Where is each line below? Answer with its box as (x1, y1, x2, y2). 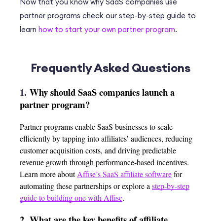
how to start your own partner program (38, 24, 175, 34)
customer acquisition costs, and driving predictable (20, 145, 176, 155)
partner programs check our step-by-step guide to (20, 10, 196, 20)
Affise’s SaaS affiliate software (77, 168, 172, 179)
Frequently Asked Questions (31, 60, 190, 75)
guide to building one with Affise (20, 192, 122, 203)
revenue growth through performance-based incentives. (20, 156, 189, 167)
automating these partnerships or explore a (20, 180, 152, 191)
